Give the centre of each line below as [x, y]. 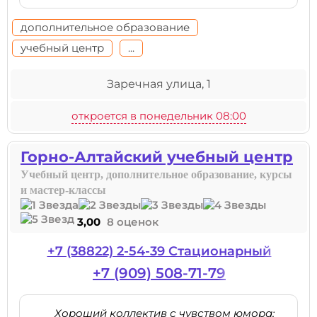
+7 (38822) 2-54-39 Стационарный [159, 251]
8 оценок [133, 222]
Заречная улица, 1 [158, 84]
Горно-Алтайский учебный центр [157, 157]
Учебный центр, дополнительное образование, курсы [156, 174]
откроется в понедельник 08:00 [158, 116]
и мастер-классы [63, 190]
